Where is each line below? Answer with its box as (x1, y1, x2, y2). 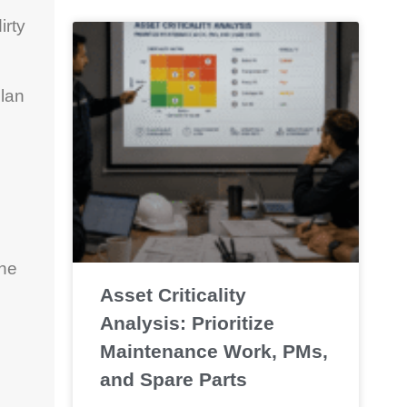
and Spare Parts (99, 368, 247, 390)
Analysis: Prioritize (99, 312, 274, 333)
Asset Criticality (99, 283, 246, 305)
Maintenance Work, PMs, (99, 340, 328, 362)
